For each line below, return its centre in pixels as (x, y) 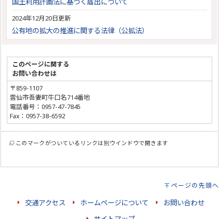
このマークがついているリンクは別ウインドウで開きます (91, 143)
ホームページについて (114, 203)
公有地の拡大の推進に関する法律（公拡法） (80, 31)
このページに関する (41, 64)
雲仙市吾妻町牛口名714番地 (50, 98)
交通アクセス (45, 203)
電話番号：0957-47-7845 (45, 107)
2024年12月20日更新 (42, 18)
